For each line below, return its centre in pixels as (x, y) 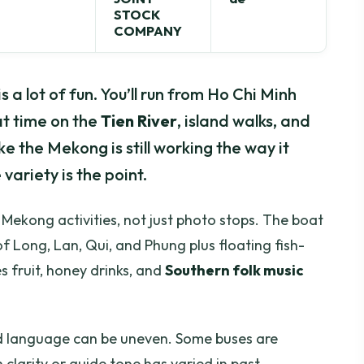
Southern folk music (234, 271)
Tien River (139, 121)
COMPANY (147, 30)
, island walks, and (244, 121)
